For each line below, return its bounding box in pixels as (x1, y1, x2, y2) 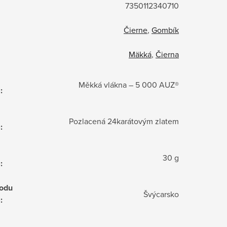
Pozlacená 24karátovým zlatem (69, 115, 179, 127)
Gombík (152, 24, 179, 35)
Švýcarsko (143, 188, 179, 200)
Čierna (156, 48, 179, 60)
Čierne (124, 24, 147, 35)
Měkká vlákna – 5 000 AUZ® (79, 79, 179, 90)
